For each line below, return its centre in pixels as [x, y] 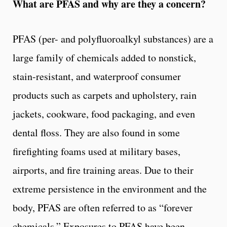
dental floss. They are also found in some [96, 132]
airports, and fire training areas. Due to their [103, 170]
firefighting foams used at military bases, [97, 151]
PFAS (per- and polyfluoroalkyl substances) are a [113, 39]
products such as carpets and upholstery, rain [105, 95]
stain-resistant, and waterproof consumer [97, 76]
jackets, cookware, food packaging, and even [104, 113]
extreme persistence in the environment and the [110, 188]
